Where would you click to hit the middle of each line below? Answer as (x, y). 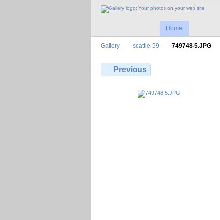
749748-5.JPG (192, 46)
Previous (130, 70)
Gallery (110, 46)
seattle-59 (146, 46)
